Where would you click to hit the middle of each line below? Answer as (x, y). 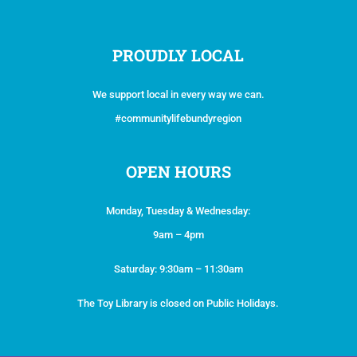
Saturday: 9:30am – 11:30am (178, 269)
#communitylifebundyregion (178, 118)
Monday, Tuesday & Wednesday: (178, 210)
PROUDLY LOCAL (178, 55)
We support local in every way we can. (178, 94)
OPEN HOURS (178, 171)
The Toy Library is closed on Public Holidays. (178, 303)
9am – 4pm (178, 234)
